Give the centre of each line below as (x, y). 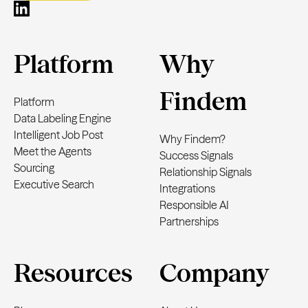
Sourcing (34, 168)
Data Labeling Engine (63, 118)
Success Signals (196, 155)
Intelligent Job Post (58, 135)
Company (214, 273)
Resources (73, 273)
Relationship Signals (206, 172)
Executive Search (54, 184)
